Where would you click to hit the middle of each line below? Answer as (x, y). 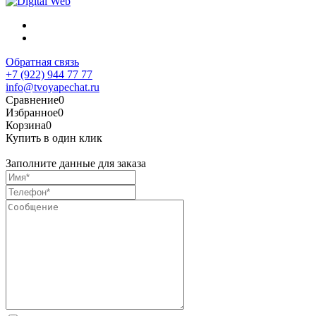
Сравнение (32, 99)
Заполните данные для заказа (76, 163)
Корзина (26, 125)
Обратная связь (42, 61)
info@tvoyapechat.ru (53, 87)
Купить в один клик (54, 138)
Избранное (32, 112)
